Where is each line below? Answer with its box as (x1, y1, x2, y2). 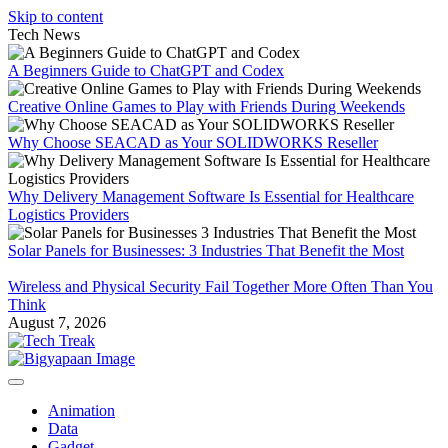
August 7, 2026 (8, 314, 106, 331)
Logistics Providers (8, 206, 129, 223)
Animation (48, 402, 115, 419)
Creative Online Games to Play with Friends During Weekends (8, 98, 405, 115)
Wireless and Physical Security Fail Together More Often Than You (8, 278, 433, 295)
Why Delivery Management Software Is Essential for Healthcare (8, 188, 414, 205)
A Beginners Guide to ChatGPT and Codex (8, 62, 284, 79)
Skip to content (8, 8, 103, 25)
